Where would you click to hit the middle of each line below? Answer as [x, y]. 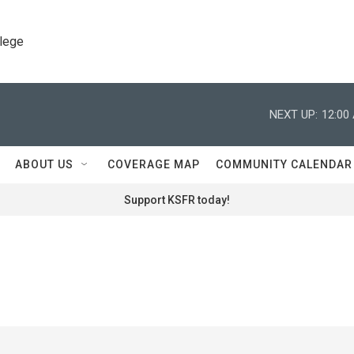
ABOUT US [44, 164]
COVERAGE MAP [154, 164]
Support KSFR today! [177, 200]
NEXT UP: [294, 114]
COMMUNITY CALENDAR [284, 164]
